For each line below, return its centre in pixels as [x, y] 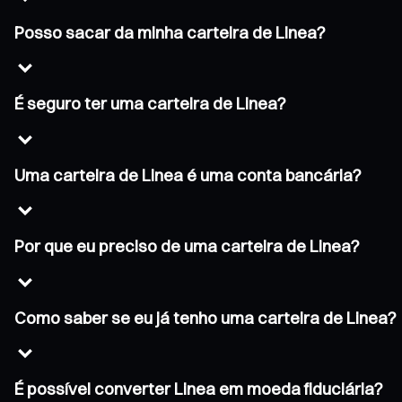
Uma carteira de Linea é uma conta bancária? [188, 175]
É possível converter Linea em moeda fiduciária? [199, 389]
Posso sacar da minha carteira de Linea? [170, 32]
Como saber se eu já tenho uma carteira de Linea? [205, 318]
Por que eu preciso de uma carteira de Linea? [187, 247]
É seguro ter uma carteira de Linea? [150, 104]
